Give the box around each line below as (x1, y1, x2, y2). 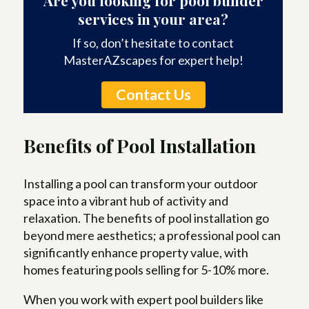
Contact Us (115, 85, 191, 103)
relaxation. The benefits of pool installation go (23, 210, 270, 226)
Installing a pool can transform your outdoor (23, 176, 259, 192)
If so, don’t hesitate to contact (72, 34, 235, 50)
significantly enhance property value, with (23, 245, 249, 261)
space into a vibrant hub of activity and (23, 193, 229, 209)
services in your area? (78, 8, 229, 28)
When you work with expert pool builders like (23, 292, 264, 308)
